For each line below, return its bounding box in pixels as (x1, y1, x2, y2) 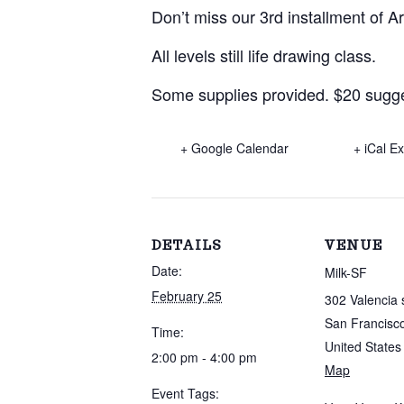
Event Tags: (151, 383, 219, 402)
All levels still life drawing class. (151, 42, 376, 67)
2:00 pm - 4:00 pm (151, 347, 257, 366)
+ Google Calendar (180, 138, 289, 157)
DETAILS (151, 236, 222, 253)
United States (325, 336, 401, 355)
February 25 (151, 286, 222, 305)
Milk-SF (325, 262, 367, 281)
